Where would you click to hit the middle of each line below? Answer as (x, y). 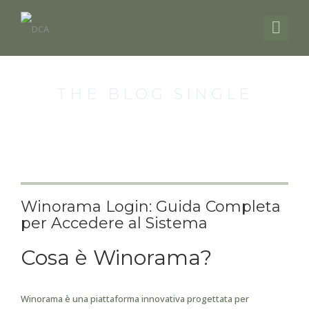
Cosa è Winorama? (116, 258)
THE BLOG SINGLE (154, 94)
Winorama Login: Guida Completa (151, 207)
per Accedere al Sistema (114, 223)
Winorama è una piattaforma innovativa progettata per (135, 299)
